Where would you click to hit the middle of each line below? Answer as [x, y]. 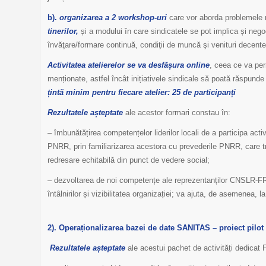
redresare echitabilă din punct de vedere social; [129, 160]
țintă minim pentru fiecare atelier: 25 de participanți [142, 92]
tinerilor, [63, 31]
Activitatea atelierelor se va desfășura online [129, 65]
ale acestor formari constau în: [177, 112]
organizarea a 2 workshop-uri [113, 17]
